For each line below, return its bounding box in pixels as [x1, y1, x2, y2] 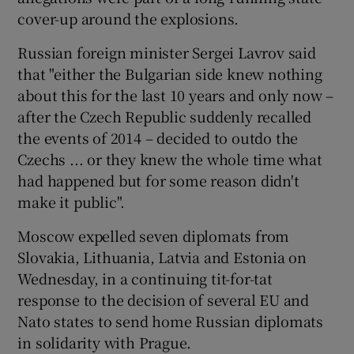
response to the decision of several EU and [17, 288, 310, 310]
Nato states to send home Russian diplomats [17, 310, 324, 331]
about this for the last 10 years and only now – [17, 84, 334, 105]
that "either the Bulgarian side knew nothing [17, 62, 322, 84]
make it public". [17, 190, 126, 212]
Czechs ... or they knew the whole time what [17, 148, 322, 169]
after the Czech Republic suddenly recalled [17, 105, 312, 126]
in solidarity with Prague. [17, 331, 192, 352]
